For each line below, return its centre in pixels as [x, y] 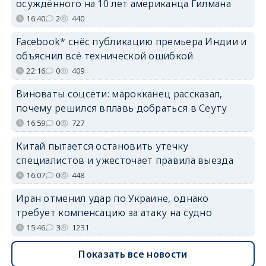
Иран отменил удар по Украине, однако [112, 198]
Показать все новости [133, 254]
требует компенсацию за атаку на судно [114, 213]
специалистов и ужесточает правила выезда [124, 160]
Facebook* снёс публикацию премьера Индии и [131, 42]
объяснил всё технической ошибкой [104, 56]
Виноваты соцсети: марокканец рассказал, [119, 94]
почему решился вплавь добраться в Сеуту [121, 108]
